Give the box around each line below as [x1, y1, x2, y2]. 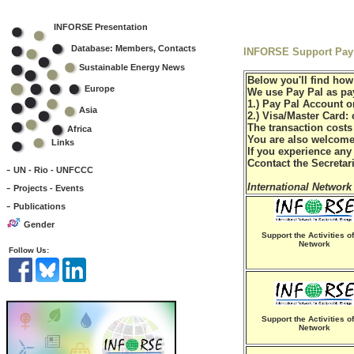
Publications [13, 201, 66, 211]
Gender [24, 220, 55, 229]
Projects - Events [13, 183, 84, 193]
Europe [85, 83, 115, 93]
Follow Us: [9, 246, 49, 254]
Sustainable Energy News [79, 62, 185, 72]
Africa [67, 124, 92, 134]
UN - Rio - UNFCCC [13, 165, 93, 175]
